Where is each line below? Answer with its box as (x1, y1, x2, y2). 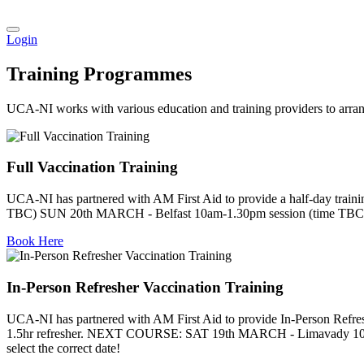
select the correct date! (6, 340, 120, 355)
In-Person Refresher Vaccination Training (6, 278, 284, 296)
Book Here (6, 234, 63, 249)
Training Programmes (6, 63, 192, 84)
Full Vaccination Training (6, 158, 178, 176)
